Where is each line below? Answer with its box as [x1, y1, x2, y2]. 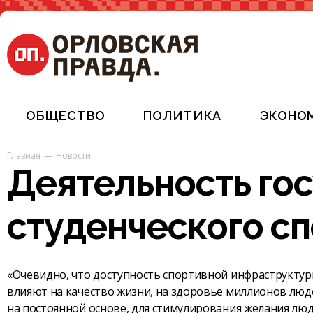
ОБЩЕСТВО [26, 108, 105, 123]
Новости [56, 150, 91, 161]
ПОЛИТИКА [143, 108, 222, 123]
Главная [7, 150, 41, 161]
